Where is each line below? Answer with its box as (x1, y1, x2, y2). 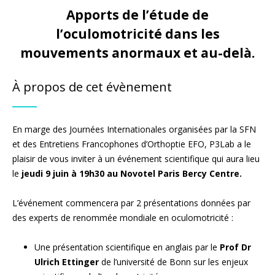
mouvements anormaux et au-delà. (20, 44, 255, 61)
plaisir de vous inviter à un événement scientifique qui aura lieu (12, 152, 260, 165)
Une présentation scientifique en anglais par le (34, 241, 220, 253)
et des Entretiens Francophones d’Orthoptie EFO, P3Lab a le (12, 137, 251, 150)
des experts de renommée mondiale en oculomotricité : (12, 211, 233, 223)
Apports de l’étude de (66, 6, 209, 23)
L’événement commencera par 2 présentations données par (12, 196, 250, 209)
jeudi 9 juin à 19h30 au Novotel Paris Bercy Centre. (21, 167, 242, 179)
